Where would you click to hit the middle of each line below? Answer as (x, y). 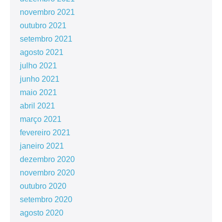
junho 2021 (40, 79)
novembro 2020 (47, 172)
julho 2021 (38, 65)
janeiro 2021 (42, 146)
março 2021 (41, 119)
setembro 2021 (46, 39)
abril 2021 (37, 106)
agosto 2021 (42, 52)
